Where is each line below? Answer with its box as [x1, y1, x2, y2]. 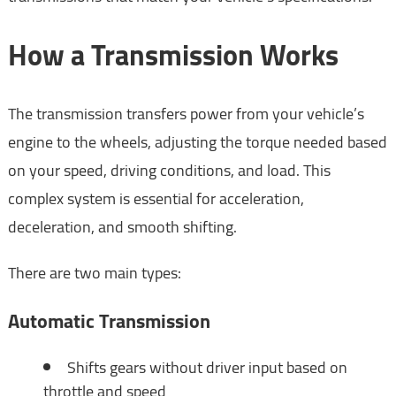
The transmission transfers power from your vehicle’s [7, 98, 364, 128]
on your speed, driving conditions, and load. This [7, 155, 331, 185]
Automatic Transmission [7, 301, 210, 339]
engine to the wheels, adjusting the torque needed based [7, 126, 387, 156]
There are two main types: [7, 257, 181, 287]
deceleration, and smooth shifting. [7, 211, 237, 241]
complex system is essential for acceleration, [7, 183, 304, 213]
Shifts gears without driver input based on [66, 352, 347, 382]
